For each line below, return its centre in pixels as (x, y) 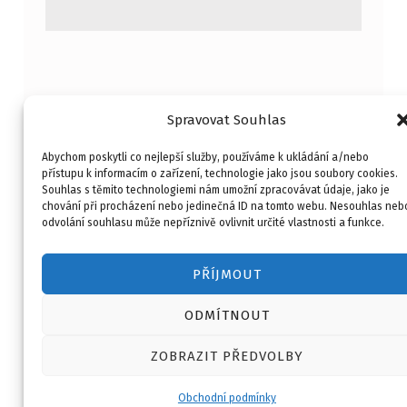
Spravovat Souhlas (227, 120)
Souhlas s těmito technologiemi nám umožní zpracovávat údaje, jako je (215, 190)
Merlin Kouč (290, 217)
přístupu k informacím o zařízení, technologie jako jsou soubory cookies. (219, 174)
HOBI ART (257, 259)
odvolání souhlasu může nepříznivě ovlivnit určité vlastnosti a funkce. (213, 223)
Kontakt (117, 196)
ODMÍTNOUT (227, 315)
